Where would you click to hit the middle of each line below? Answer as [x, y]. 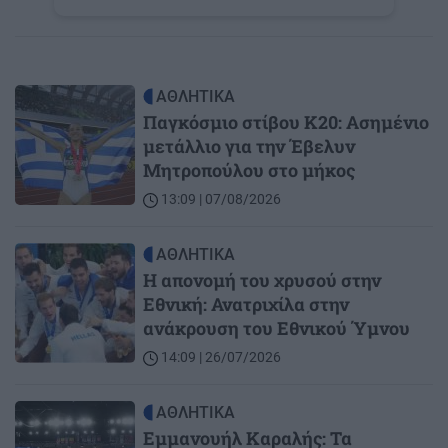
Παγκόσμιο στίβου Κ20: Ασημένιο [286, 122]
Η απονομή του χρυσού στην [262, 280]
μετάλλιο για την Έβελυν [249, 146]
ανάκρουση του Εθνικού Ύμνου [276, 328]
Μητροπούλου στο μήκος [249, 170]
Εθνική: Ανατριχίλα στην [246, 304]
